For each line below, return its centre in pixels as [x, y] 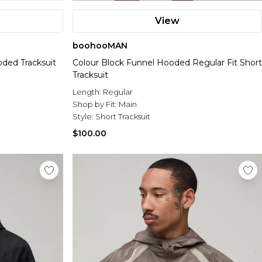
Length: [88, 92]
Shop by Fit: [96, 104]
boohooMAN [100, 46]
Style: [84, 117]
